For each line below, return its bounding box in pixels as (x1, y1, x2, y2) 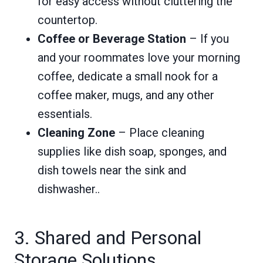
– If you (186, 32, 229, 46)
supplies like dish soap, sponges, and (38, 144, 227, 159)
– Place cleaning (115, 126, 204, 140)
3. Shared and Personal (14, 227, 201, 249)
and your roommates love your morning (38, 50, 240, 65)
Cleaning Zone (38, 126, 115, 140)
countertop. (38, 13, 97, 27)
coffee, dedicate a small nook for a (38, 69, 218, 83)
